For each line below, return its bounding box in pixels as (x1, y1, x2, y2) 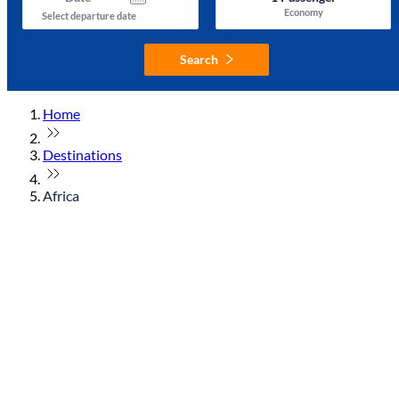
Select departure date (42, 9, 136, 21)
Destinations (43, 145, 122, 163)
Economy (283, 5, 323, 18)
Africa (43, 186, 79, 204)
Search (180, 51, 219, 67)
